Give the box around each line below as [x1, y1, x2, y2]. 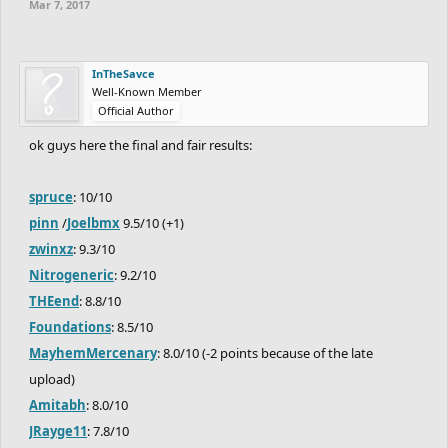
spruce [29, 187, 73, 206]
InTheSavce [92, 65, 155, 81]
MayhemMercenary [29, 343, 157, 362]
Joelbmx [67, 213, 120, 232]
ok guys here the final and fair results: [29, 135, 252, 154]
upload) [29, 369, 75, 388]
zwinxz [29, 239, 73, 258]
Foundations [29, 317, 111, 336]
